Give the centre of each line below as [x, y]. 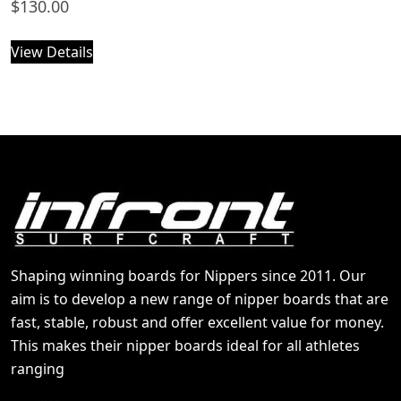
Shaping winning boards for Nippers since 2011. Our [188, 275]
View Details [52, 52]
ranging [38, 368]
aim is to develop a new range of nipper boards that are [200, 299]
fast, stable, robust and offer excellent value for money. [197, 322]
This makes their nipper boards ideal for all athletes [185, 345]
